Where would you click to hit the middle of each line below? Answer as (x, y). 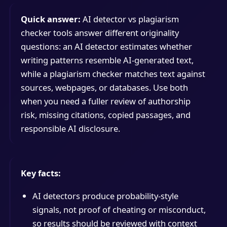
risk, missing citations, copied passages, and (105, 115)
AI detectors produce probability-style (105, 196)
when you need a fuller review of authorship (105, 101)
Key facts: (41, 173)
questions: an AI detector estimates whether (106, 46)
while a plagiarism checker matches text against (113, 73)
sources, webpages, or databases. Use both (104, 87)
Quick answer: (50, 19)
